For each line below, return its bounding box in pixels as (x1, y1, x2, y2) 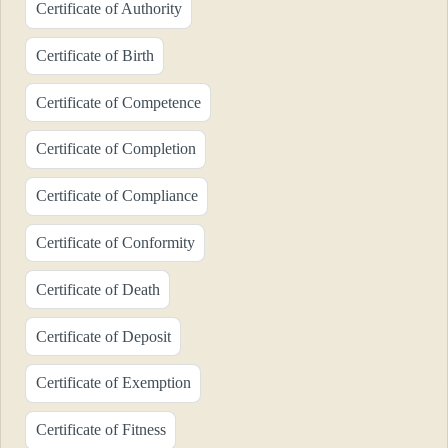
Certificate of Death (35, 280, 160, 298)
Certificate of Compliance (35, 187, 198, 205)
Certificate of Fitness (35, 421, 166, 439)
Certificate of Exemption (35, 374, 191, 392)
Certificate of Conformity (35, 234, 195, 252)
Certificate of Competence (35, 93, 201, 111)
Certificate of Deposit (35, 327, 171, 345)
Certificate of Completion (35, 140, 196, 158)
